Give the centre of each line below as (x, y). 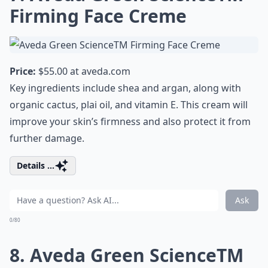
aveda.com (106, 71)
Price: (23, 71)
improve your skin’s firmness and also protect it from (130, 121)
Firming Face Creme (98, 16)
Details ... (36, 165)
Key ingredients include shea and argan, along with (125, 88)
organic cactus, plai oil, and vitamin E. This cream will (129, 105)
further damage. (47, 138)
